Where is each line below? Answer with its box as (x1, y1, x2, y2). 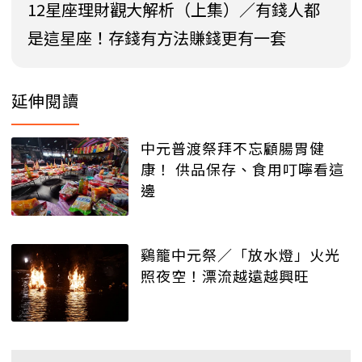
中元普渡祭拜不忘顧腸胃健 (141, 137, 325, 159)
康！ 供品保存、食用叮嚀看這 (141, 158, 344, 180)
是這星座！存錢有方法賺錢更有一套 (27, 26, 286, 50)
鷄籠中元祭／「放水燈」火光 (141, 243, 340, 265)
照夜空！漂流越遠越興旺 (141, 264, 309, 286)
